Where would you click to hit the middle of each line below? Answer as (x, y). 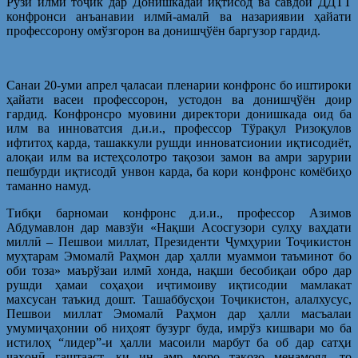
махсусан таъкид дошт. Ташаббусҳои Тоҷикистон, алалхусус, (179, 299)
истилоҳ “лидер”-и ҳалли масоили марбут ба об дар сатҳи (179, 342)
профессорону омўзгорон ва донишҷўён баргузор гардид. (163, 30)
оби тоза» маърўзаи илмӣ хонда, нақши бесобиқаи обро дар (179, 270)
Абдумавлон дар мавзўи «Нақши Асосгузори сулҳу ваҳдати (179, 227)
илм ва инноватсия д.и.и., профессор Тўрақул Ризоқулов (179, 128)
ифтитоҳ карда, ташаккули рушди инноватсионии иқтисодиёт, (179, 142)
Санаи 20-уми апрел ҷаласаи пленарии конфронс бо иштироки (179, 85)
